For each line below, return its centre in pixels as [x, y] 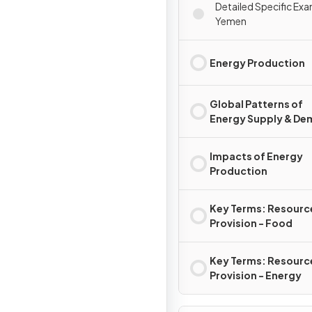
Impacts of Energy [256, 156]
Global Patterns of [256, 104]
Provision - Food [251, 223]
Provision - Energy [256, 275]
